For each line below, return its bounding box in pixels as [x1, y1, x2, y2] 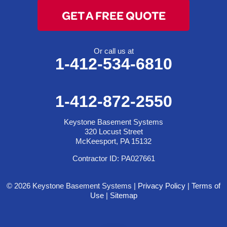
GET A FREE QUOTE [61, 7, 166, 23]
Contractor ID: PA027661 [72, 154, 155, 163]
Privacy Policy [138, 181, 185, 190]
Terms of [192, 181, 220, 190]
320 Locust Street [84, 127, 143, 136]
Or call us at [93, 46, 134, 55]
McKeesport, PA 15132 [75, 136, 152, 145]
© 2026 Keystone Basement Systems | [7, 181, 138, 190]
